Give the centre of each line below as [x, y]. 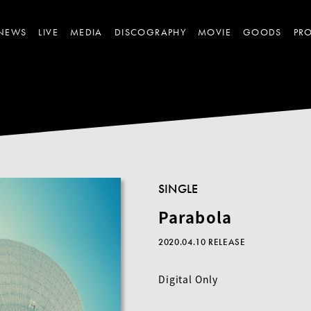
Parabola [195, 217]
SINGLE [178, 188]
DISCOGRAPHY [150, 32]
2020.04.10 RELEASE [202, 242]
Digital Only [188, 279]
